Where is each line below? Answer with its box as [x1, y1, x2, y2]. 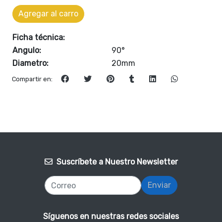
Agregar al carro [18, 9, 78, 18]
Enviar [148, 180, 171, 190]
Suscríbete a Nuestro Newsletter [56, 157, 178, 167]
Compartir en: [12, 75, 53, 83]
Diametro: [12, 58, 49, 68]
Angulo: [12, 46, 41, 55]
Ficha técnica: [12, 33, 65, 42]
